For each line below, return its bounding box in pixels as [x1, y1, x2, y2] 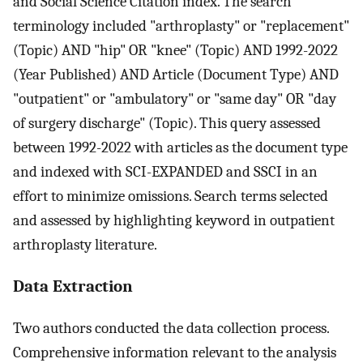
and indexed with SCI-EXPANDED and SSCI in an [13, 163, 318, 181]
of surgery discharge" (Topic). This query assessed [13, 114, 321, 132]
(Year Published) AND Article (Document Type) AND [13, 66, 339, 83]
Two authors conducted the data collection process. [13, 318, 329, 337]
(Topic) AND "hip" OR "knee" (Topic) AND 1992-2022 [13, 41, 338, 59]
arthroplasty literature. [13, 236, 157, 254]
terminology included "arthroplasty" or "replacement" [13, 17, 349, 35]
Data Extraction [13, 276, 133, 297]
